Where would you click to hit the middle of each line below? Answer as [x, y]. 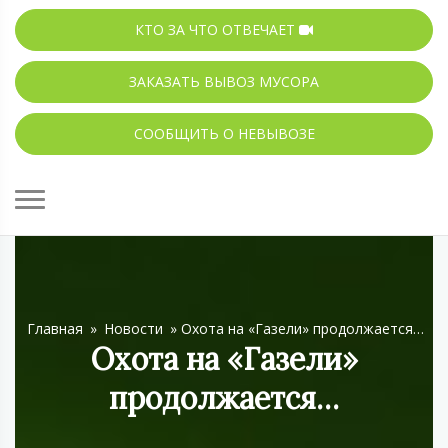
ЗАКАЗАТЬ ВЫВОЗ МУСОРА [224, 81]
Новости [133, 328]
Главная [55, 328]
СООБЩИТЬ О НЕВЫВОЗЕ [224, 133]
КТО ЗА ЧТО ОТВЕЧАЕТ [217, 29]
